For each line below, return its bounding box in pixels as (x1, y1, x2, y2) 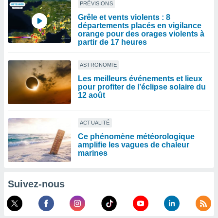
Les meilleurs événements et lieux (78, 74, 202, 83)
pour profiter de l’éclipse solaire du (78, 83, 206, 91)
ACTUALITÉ (80, 120, 110, 126)
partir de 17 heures (78, 38, 147, 46)
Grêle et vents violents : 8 (78, 13, 170, 21)
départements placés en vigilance (78, 21, 201, 30)
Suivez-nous (8, 179, 65, 189)
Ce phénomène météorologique (78, 132, 195, 141)
